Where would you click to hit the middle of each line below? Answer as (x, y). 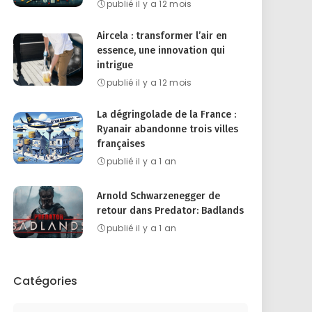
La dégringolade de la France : (167, 115)
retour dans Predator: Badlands (171, 211)
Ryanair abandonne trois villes (168, 129)
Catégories (46, 281)
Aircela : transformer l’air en (162, 36)
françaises (121, 144)
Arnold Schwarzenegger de (159, 196)
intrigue (115, 65)
